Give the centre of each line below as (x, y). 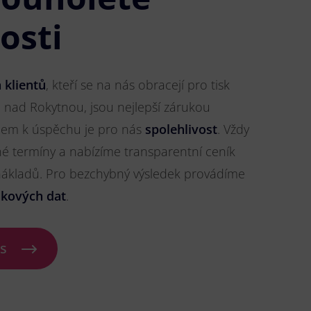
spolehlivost (181, 129)
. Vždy (233, 129)
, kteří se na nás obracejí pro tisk (138, 85)
